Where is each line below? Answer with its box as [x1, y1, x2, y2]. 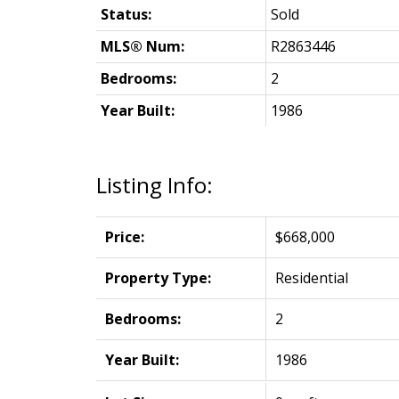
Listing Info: [95, 169, 213, 199]
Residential [274, 267, 348, 288]
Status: [100, 4, 151, 24]
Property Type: [104, 267, 211, 288]
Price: [104, 226, 144, 247]
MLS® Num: [100, 36, 184, 56]
